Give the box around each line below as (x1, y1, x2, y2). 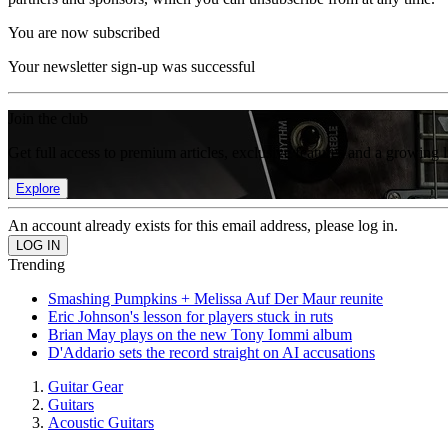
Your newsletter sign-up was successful (8, 58, 255, 75)
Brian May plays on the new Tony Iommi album (48, 326, 352, 343)
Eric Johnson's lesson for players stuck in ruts (48, 308, 333, 325)
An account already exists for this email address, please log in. (8, 217, 398, 234)
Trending (8, 256, 65, 273)
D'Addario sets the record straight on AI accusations (48, 344, 375, 361)
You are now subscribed (8, 24, 160, 41)
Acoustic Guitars (48, 414, 154, 431)
